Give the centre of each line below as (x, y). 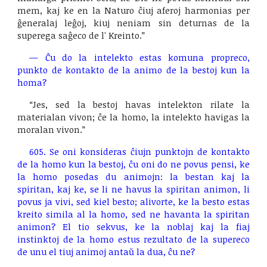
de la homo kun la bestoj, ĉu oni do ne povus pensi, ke (133, 164)
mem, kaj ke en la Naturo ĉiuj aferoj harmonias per (133, 10)
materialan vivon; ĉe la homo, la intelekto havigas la (133, 117)
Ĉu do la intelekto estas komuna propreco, (147, 57)
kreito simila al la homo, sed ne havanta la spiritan (133, 214)
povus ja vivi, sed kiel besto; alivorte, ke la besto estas (133, 201)
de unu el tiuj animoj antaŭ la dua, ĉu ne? (106, 252)
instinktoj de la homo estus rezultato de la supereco (133, 239)
